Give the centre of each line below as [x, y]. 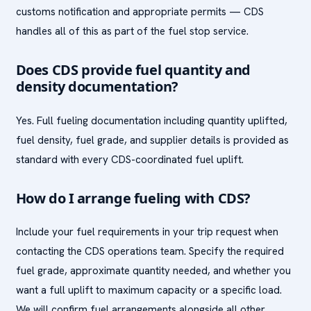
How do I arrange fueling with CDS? [133, 198]
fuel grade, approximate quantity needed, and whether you [153, 271]
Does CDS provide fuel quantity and [133, 70]
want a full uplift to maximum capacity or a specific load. [149, 290]
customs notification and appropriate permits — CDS [140, 12]
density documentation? [97, 86]
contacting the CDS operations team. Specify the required [150, 251]
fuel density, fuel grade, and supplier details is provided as [152, 140]
